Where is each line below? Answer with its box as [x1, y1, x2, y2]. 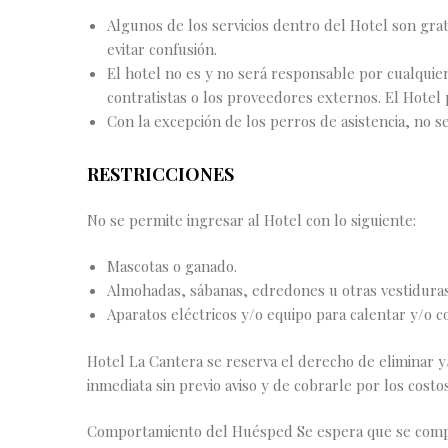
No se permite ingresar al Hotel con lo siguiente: [87, 209, 416, 230]
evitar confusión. [106, 38, 217, 59]
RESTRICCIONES [87, 162, 234, 187]
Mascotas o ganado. [106, 256, 237, 277]
